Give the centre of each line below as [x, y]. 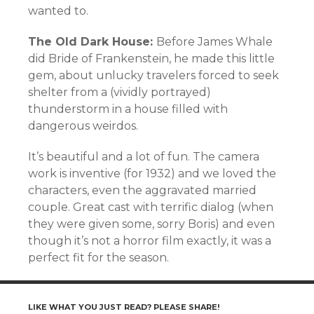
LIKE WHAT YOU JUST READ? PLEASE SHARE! [124, 307]
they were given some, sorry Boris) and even [151, 224]
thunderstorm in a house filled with [128, 109]
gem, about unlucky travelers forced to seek [153, 75]
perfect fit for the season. [98, 258]
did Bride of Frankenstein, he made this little [151, 59]
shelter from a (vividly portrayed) [120, 92]
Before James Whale [214, 42]
